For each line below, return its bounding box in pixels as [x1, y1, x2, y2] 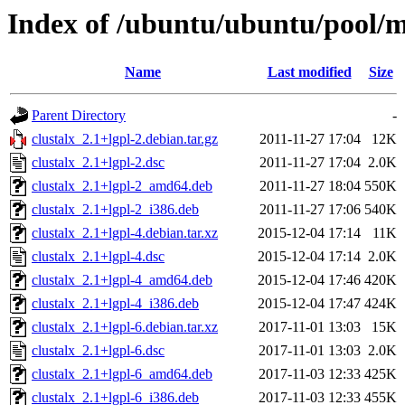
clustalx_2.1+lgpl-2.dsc [32, 155, 165, 171]
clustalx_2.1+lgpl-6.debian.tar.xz [32, 319, 218, 335]
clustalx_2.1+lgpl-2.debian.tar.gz [32, 131, 218, 147]
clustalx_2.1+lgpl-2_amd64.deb [32, 178, 212, 194]
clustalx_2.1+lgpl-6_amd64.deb [32, 366, 212, 382]
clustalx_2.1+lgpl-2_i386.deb [32, 202, 199, 218]
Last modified [267, 64, 352, 80]
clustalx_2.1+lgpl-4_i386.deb [32, 296, 199, 312]
